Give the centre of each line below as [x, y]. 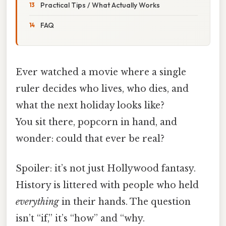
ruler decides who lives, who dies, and [102, 89]
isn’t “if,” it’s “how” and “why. [80, 219]
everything [37, 202]
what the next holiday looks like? [90, 105]
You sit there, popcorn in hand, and [96, 122]
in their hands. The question [125, 202]
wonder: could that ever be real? [90, 138]
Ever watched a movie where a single [101, 72]
